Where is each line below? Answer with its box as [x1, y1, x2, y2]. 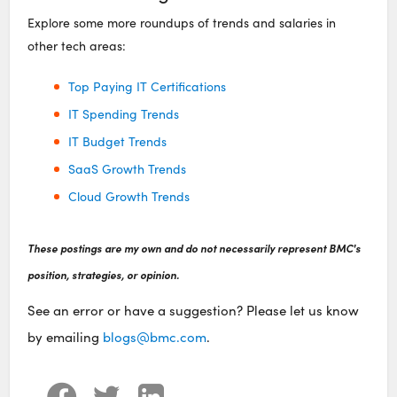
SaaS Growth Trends [67, 160, 186, 177]
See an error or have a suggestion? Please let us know [27, 300, 360, 319]
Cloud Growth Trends [67, 187, 190, 205]
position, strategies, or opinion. [27, 267, 180, 282]
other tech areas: [27, 36, 127, 54]
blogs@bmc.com [103, 327, 207, 346]
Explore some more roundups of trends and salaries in [27, 13, 337, 31]
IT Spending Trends [67, 105, 179, 122]
